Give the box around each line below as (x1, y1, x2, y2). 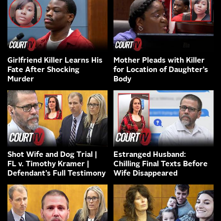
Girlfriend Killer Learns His (7, 57, 103, 65)
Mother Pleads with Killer (113, 57, 205, 65)
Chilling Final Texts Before (113, 160, 208, 168)
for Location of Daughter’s (113, 66, 208, 74)
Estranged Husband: (113, 151, 186, 159)
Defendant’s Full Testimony (7, 170, 106, 178)
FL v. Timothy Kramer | (7, 160, 89, 168)
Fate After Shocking (7, 66, 79, 74)
